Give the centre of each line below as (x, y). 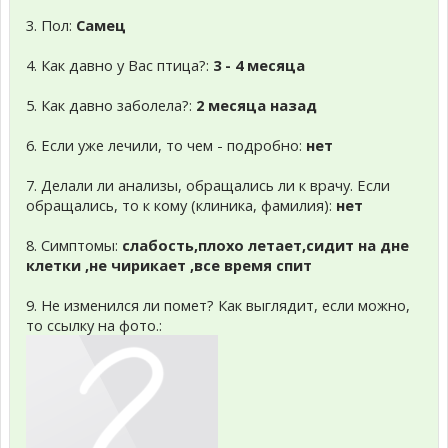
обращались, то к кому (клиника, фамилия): (181, 205)
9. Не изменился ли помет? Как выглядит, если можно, (218, 305)
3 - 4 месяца (259, 65)
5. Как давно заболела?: (111, 105)
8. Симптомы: (74, 245)
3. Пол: (51, 25)
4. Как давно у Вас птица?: (119, 65)
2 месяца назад (256, 105)
